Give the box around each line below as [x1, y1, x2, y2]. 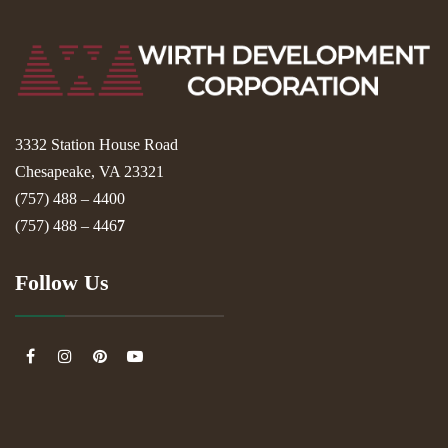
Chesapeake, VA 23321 [15, 163, 164, 181]
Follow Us [15, 270, 109, 296]
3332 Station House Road [15, 136, 178, 154]
